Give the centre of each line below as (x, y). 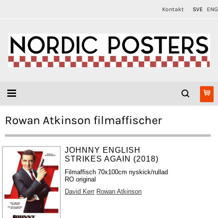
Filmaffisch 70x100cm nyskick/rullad (117, 172)
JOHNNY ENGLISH (103, 150)
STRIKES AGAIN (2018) (112, 159)
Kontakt (173, 9)
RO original (81, 179)
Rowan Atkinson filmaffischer (83, 120)
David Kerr (80, 191)
